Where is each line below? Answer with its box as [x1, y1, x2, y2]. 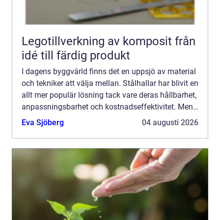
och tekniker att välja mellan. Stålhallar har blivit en [22, 78, 198, 88]
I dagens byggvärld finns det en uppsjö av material [22, 66, 196, 76]
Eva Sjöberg [22, 117, 64, 127]
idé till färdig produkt [22, 48, 130, 62]
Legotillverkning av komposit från [22, 34, 175, 48]
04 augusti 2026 [142, 117, 198, 127]
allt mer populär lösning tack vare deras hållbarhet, [22, 90, 196, 100]
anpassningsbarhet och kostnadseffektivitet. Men [22, 102, 193, 111]
